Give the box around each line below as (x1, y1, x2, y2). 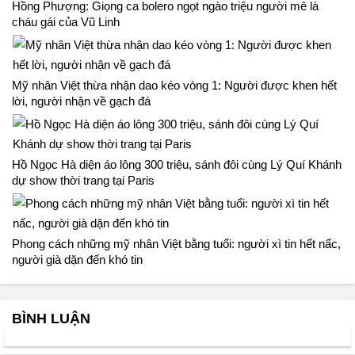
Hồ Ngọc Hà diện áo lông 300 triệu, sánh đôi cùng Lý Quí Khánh (12, 158, 342, 172)
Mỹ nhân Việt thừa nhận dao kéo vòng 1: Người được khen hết (12, 78, 337, 93)
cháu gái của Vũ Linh (12, 15, 120, 29)
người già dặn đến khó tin (12, 253, 143, 267)
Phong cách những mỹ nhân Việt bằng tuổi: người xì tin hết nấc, (12, 237, 341, 251)
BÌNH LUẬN (12, 311, 90, 327)
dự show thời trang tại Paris (12, 174, 155, 188)
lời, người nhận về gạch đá (12, 94, 151, 109)
